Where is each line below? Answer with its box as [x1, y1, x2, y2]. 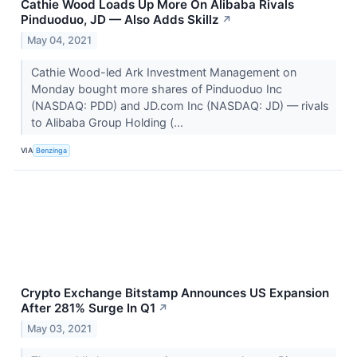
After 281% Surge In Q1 [21, 300, 155, 316]
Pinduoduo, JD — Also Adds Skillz [21, 12, 219, 28]
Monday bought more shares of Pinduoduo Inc [30, 81, 282, 96]
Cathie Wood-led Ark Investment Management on [30, 65, 296, 79]
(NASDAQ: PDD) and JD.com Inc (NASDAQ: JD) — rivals [30, 98, 329, 112]
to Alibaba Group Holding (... [30, 115, 186, 129]
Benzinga [36, 146, 68, 155]
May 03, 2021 [27, 322, 92, 335]
